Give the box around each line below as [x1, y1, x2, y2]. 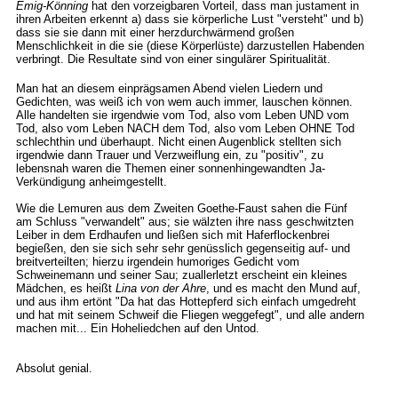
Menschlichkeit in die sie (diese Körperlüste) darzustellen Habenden [15, 39, 364, 52]
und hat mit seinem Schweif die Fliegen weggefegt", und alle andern [15, 308, 364, 322]
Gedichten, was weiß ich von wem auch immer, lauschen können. [15, 95, 353, 108]
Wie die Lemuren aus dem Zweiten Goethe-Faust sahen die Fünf [15, 202, 347, 215]
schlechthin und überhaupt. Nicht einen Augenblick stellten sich [15, 135, 341, 148]
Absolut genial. [15, 362, 92, 375]
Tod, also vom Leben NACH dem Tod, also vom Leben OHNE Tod [15, 122, 354, 135]
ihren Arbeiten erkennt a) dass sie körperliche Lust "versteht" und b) [15, 12, 363, 26]
